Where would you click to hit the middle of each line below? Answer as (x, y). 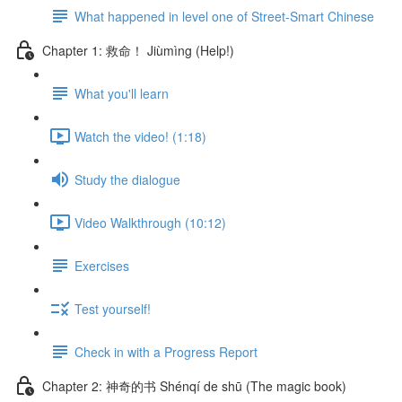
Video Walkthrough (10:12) (150, 222)
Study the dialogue (127, 179)
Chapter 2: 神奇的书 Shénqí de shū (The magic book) (194, 385)
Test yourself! (113, 308)
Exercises (102, 265)
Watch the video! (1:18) (140, 136)
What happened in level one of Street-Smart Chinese (224, 16)
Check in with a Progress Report (166, 351)
